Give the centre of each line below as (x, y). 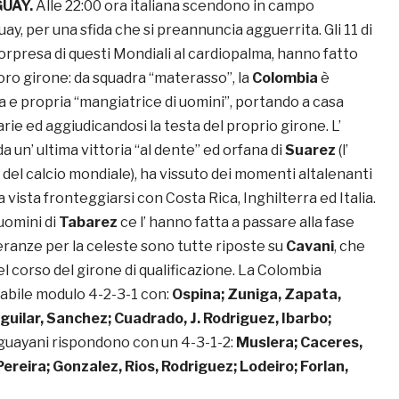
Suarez (309, 151)
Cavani (310, 247)
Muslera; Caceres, (299, 343)
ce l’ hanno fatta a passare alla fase (236, 223)
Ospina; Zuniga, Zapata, (256, 295)
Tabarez (88, 223)
